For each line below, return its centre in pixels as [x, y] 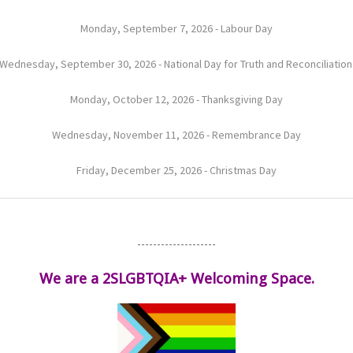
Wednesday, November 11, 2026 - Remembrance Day [176, 134]
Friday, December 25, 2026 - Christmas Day [176, 170]
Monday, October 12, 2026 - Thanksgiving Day [176, 99]
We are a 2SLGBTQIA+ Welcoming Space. [176, 278]
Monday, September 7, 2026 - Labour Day [176, 28]
